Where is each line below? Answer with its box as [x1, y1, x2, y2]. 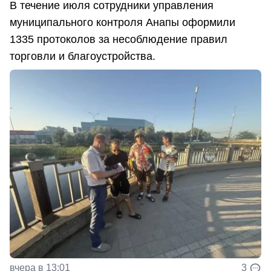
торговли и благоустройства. [10, 50, 155, 63]
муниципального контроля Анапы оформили [10, 16, 235, 29]
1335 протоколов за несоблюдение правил [10, 33, 227, 46]
